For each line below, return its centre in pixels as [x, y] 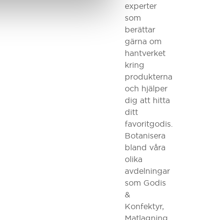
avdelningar [147, 171]
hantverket [145, 53]
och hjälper [146, 89]
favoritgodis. [149, 124]
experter [140, 6]
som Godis [145, 183]
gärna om [143, 41]
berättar [140, 30]
